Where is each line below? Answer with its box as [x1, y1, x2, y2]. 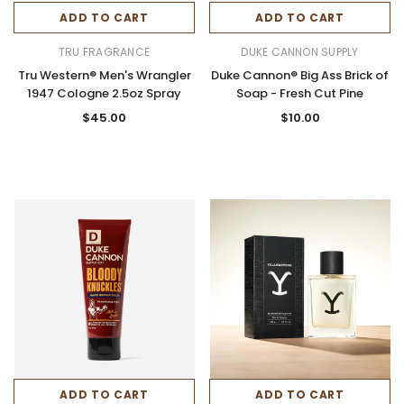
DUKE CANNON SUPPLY [241, 43, 359, 60]
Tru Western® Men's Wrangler [17, 66, 191, 84]
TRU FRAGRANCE [58, 43, 151, 60]
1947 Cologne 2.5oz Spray [27, 84, 181, 102]
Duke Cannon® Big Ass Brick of [211, 66, 389, 84]
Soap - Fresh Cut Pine [236, 84, 363, 102]
